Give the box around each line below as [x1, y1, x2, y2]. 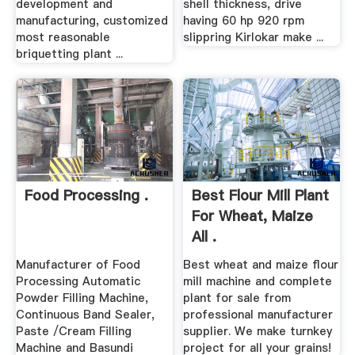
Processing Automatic [15, 273, 140, 290]
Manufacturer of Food [15, 257, 140, 273]
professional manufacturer [183, 307, 334, 323]
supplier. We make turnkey [183, 323, 333, 340]
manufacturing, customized [15, 12, 168, 29]
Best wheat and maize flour [183, 257, 339, 273]
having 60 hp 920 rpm [183, 12, 305, 29]
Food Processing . [24, 185, 148, 206]
